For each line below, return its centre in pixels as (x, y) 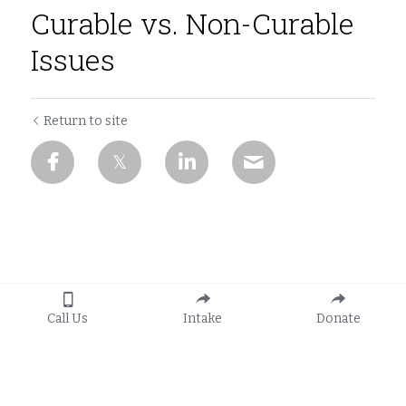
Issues (73, 60)
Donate (338, 319)
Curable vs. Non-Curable (193, 24)
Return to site (86, 121)
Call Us (68, 319)
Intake (203, 319)
